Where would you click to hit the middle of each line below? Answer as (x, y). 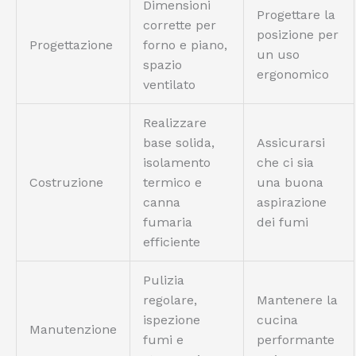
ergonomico (293, 74)
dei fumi (282, 222)
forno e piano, (185, 45)
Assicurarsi (291, 143)
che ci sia (285, 163)
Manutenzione (73, 329)
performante (296, 340)
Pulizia (164, 280)
